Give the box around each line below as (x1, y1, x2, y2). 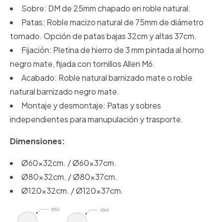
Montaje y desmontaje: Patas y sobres (21, 100, 161, 111)
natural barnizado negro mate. (10, 86, 119, 97)
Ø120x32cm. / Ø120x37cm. (21, 185, 123, 196)
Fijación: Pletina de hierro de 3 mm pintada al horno (21, 45, 204, 55)
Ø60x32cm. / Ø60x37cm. (21, 158, 116, 168)
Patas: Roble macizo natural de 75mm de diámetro (21, 17, 204, 28)
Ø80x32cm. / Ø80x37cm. (21, 171, 117, 182)
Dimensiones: (10, 136, 65, 147)
